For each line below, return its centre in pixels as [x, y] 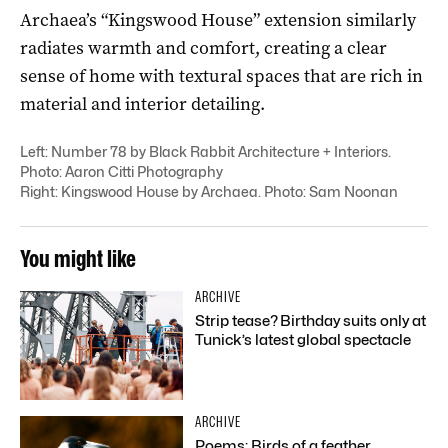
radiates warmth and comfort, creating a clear [203, 47]
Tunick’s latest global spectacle [303, 339]
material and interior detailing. [142, 103]
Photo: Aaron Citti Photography [121, 171]
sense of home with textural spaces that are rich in [221, 75]
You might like [78, 258]
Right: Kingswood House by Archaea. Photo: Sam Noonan [209, 191]
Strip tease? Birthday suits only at [311, 320]
